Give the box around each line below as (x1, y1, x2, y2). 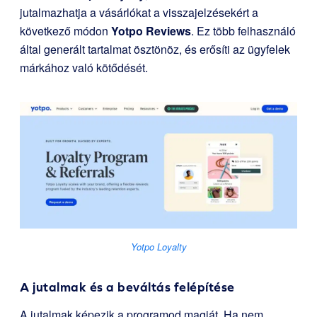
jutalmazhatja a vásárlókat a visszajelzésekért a (20, 4, 258, 21)
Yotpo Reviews (111, 23, 191, 39)
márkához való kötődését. (20, 59, 148, 76)
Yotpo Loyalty (130, 240, 187, 254)
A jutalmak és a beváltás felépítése (20, 279, 235, 295)
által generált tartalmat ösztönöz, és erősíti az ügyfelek (20, 41, 290, 57)
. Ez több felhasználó (191, 23, 296, 39)
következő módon (20, 23, 111, 39)
